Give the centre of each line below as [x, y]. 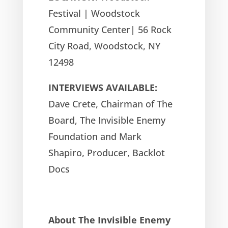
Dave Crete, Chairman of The [110, 104]
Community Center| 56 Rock [110, 29]
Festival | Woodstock [94, 13]
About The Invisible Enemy [109, 220]
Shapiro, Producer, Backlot [106, 152]
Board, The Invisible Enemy [107, 120]
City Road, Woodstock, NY [104, 46]
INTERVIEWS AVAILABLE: [103, 87]
